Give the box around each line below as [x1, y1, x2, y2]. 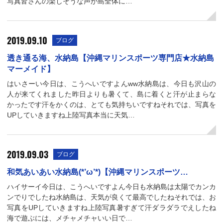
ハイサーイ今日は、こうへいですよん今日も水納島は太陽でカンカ [7, 183, 216, 191]
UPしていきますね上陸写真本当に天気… [7, 111, 135, 119]
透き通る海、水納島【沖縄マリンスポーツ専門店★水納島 [7, 54, 214, 62]
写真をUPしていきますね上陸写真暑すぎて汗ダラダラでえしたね [7, 204, 216, 212]
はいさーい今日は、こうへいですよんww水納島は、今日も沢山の [7, 80, 216, 88]
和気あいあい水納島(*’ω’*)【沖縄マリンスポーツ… [7, 168, 188, 176]
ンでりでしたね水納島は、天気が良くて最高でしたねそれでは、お [7, 193, 216, 201]
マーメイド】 [7, 65, 55, 73]
